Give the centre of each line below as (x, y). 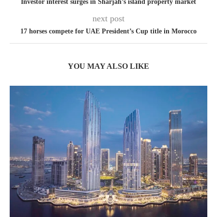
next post (108, 18)
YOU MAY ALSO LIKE (108, 66)
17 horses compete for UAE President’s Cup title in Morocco (108, 31)
